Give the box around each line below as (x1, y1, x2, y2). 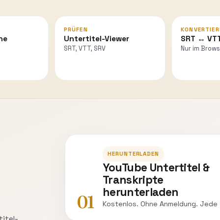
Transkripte (103, 172, 164, 187)
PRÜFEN (63, 26, 88, 33)
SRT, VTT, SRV (63, 44, 106, 53)
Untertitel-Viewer (63, 33, 129, 44)
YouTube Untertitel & (103, 160, 210, 175)
